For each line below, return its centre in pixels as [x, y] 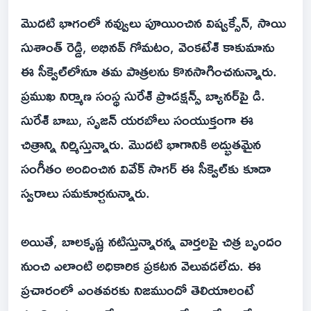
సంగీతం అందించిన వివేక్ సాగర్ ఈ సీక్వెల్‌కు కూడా [146, 168]
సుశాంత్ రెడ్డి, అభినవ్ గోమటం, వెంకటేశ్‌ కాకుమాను [148, 46]
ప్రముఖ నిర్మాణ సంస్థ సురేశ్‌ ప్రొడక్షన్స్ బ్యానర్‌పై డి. [143, 95]
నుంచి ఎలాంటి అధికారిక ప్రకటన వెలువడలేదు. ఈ [141, 265]
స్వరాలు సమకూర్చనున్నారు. [85, 192]
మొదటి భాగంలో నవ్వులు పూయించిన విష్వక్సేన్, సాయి [153, 22]
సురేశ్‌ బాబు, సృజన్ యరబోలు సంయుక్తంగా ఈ [137, 119]
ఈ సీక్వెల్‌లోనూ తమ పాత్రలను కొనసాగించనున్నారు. [149, 70]
